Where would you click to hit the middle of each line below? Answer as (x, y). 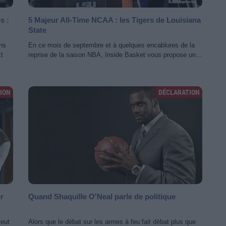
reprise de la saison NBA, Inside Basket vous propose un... (115, 55)
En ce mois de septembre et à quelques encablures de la (111, 45)
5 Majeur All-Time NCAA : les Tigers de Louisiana (115, 20)
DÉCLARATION (179, 92)
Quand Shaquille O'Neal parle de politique (102, 196)
